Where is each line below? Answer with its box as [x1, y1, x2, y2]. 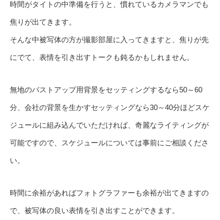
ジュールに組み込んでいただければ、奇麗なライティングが [10, 121, 209, 130]
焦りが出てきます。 [10, 18, 76, 27]
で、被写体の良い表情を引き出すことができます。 [10, 206, 179, 215]
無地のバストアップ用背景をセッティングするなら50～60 [10, 85, 202, 94]
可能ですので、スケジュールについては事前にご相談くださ [10, 138, 209, 147]
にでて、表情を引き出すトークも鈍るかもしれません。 [10, 53, 194, 62]
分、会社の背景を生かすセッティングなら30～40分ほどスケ [10, 103, 210, 112]
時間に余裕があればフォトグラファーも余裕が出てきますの [10, 189, 209, 197]
